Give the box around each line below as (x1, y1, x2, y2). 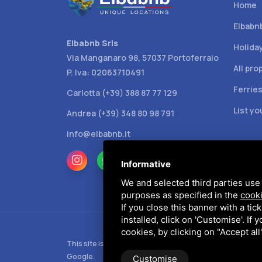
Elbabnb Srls (67, 37, 118, 49)
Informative (120, 158, 171, 170)
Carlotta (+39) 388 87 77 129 (67, 87, 177, 98)
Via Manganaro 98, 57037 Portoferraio (67, 51, 219, 63)
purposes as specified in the (120, 189, 240, 201)
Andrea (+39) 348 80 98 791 (67, 107, 174, 119)
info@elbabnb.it (67, 127, 130, 139)
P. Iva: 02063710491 (67, 66, 144, 78)
